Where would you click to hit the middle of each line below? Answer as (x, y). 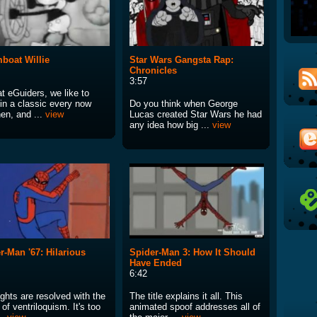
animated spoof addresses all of (195, 307)
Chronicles (153, 71)
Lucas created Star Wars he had (196, 115)
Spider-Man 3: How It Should (192, 253)
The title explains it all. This (186, 296)
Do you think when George (184, 104)
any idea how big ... (171, 125)
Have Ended (156, 263)
